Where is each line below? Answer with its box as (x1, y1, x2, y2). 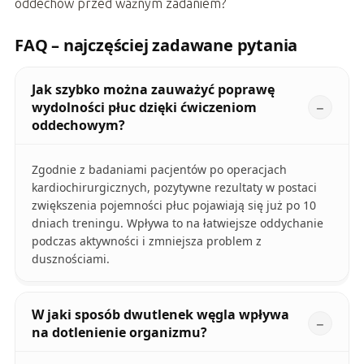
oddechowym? (31, 116, 125, 135)
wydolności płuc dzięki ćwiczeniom (31, 98, 257, 117)
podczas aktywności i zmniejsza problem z (31, 233, 262, 249)
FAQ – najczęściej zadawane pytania (14, 34, 298, 57)
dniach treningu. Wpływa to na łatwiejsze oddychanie (31, 215, 323, 232)
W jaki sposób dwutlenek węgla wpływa (31, 305, 289, 324)
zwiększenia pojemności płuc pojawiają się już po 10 (31, 197, 316, 214)
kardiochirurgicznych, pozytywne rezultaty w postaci (31, 180, 317, 196)
